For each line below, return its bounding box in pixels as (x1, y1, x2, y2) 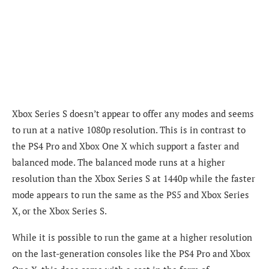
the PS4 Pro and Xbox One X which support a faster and (12, 140, 239, 153)
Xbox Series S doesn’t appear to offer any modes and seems (12, 107, 254, 120)
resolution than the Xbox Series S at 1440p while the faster (12, 172, 255, 185)
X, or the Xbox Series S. (12, 205, 107, 217)
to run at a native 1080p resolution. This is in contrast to (12, 124, 246, 136)
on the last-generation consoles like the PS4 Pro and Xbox (12, 247, 250, 260)
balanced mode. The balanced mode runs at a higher (12, 156, 225, 169)
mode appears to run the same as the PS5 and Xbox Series (12, 189, 249, 201)
